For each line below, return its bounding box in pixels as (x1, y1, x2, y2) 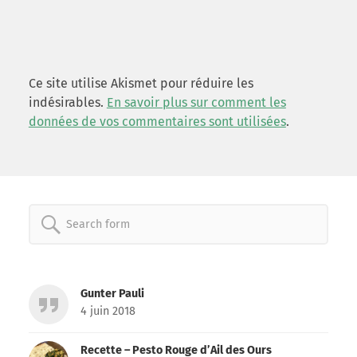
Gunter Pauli (80, 287, 144, 301)
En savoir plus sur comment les (106, 94, 286, 110)
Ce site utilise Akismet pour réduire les (28, 75, 253, 91)
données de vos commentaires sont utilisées (28, 113, 286, 129)
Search (62, 210, 132, 237)
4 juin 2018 (80, 304, 135, 319)
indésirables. (28, 94, 107, 110)
